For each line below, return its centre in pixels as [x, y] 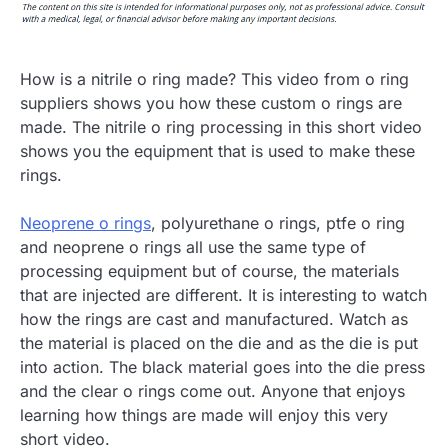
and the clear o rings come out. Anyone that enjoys [212, 391]
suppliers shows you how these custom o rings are [211, 103]
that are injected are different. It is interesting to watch [223, 295]
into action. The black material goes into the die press [222, 367]
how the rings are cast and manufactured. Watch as [214, 319]
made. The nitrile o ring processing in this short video [221, 127]
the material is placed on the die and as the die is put [219, 343]
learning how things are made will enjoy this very [204, 415]
